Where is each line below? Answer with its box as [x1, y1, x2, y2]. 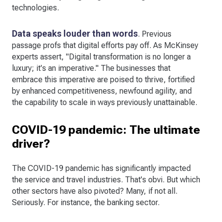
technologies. [12, 2, 59, 12]
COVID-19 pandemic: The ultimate [12, 122, 200, 137]
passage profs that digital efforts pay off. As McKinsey [12, 40, 198, 50]
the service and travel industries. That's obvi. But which [12, 174, 200, 184]
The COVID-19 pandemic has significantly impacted [12, 163, 191, 173]
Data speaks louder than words [12, 28, 138, 39]
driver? [12, 136, 50, 151]
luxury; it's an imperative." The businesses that [12, 63, 170, 73]
